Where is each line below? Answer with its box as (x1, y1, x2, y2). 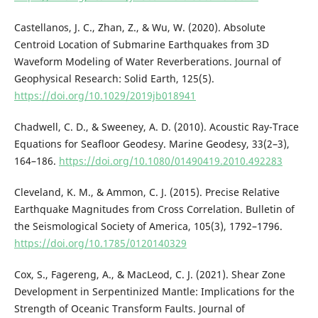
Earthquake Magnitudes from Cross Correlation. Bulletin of (13, 202, 295, 216)
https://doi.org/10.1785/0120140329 (13, 236, 187, 250)
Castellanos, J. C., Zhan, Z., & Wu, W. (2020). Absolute (13, 20, 265, 34)
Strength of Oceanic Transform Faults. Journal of (13, 301, 245, 315)
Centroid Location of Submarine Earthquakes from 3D (13, 37, 269, 51)
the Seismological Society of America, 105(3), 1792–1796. (13, 219, 283, 233)
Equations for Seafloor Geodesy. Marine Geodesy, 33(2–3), (13, 136, 290, 150)
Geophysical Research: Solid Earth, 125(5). (13, 71, 214, 85)
